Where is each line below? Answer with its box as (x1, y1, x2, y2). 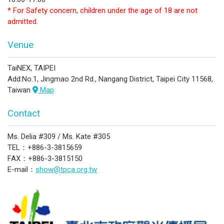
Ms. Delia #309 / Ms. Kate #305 (7, 131, 110, 141)
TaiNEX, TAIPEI (7, 63, 55, 72)
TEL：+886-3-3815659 (7, 142, 82, 152)
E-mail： (7, 164, 35, 174)
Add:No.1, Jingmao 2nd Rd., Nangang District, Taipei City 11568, (7, 74, 213, 83)
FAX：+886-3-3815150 (7, 153, 82, 163)
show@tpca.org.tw (35, 164, 97, 174)
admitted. (7, 16, 38, 26)
